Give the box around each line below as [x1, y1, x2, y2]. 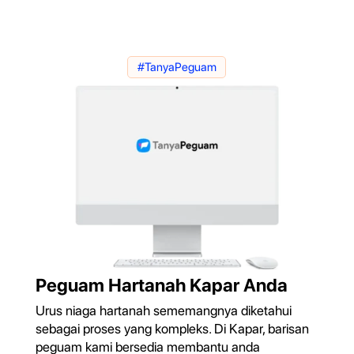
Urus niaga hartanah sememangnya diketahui [35, 303, 292, 319]
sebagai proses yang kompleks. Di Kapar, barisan [35, 321, 309, 337]
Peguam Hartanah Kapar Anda [35, 274, 288, 297]
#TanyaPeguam [137, 60, 217, 75]
